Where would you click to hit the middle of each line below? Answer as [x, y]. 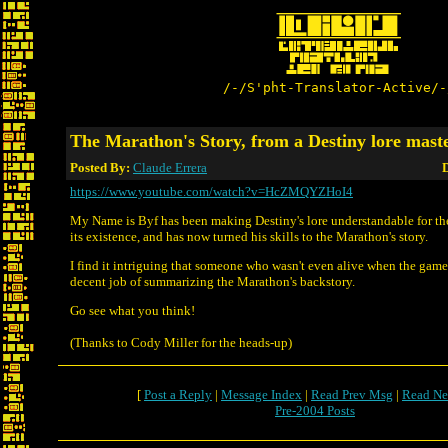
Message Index [261, 394]
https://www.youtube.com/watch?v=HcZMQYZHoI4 [211, 191]
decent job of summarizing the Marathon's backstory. [212, 281]
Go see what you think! [132, 310]
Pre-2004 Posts [315, 410]
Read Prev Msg [352, 394]
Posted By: [101, 167]
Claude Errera [170, 167]
